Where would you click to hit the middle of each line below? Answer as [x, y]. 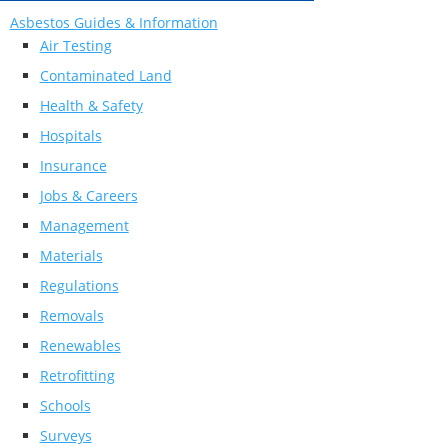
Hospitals [70, 135]
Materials [71, 255]
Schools [65, 405]
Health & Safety [91, 105]
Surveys [65, 435]
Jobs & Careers [88, 195]
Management [84, 225]
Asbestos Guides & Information [113, 22]
